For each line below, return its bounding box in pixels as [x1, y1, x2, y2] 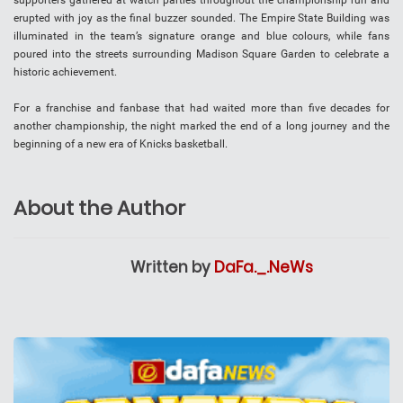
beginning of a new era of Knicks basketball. [13, 138, 228, 151]
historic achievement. [13, 66, 117, 79]
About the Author [13, 194, 185, 223]
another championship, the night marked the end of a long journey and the [13, 120, 390, 133]
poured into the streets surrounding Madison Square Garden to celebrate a [13, 48, 390, 61]
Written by [130, 256, 214, 279]
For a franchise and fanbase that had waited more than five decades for [13, 102, 390, 115]
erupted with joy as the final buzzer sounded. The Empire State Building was [13, 12, 390, 25]
